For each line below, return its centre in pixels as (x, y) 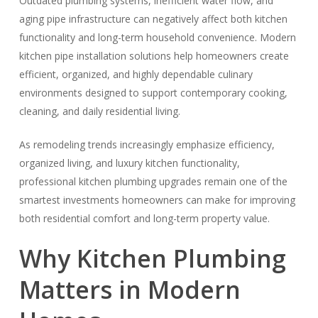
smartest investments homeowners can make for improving (157, 200)
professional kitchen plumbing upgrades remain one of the (153, 181)
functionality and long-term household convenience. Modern (157, 37)
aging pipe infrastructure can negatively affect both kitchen (153, 19)
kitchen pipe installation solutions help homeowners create (154, 56)
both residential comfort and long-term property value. (144, 218)
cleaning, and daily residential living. (99, 111)
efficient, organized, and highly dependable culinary (136, 74)
